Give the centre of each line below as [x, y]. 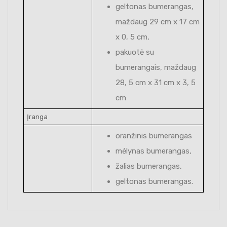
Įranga [37, 117]
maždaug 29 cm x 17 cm [158, 22]
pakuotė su [135, 52]
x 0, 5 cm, [133, 37]
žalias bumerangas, [149, 166]
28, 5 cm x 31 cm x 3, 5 [156, 82]
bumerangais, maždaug [156, 67]
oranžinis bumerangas [154, 136]
